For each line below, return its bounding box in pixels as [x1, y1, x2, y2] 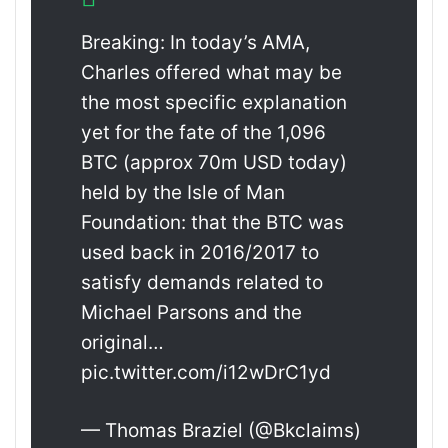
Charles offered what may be [81, 61, 342, 84]
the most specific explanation [81, 91, 347, 114]
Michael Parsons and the [81, 301, 302, 324]
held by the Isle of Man [81, 181, 285, 204]
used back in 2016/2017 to [81, 241, 319, 264]
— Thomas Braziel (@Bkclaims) [81, 419, 361, 442]
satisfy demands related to [81, 271, 323, 294]
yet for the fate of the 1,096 [81, 121, 326, 144]
